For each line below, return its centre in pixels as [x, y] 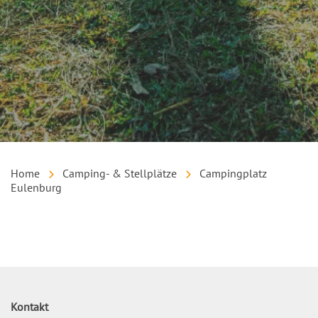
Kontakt [29, 307]
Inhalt [24, 224]
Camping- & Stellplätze [120, 174]
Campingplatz [233, 174]
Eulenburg [36, 188]
